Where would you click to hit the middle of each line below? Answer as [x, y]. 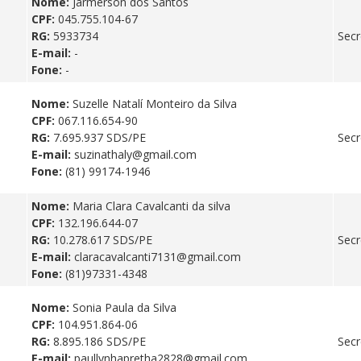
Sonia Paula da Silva [124, 307]
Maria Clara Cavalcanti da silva [151, 205]
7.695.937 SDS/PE [100, 137]
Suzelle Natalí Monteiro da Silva [155, 103]
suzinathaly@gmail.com [135, 154]
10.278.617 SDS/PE [103, 239]
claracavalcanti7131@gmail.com [158, 256]
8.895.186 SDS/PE [100, 341]
